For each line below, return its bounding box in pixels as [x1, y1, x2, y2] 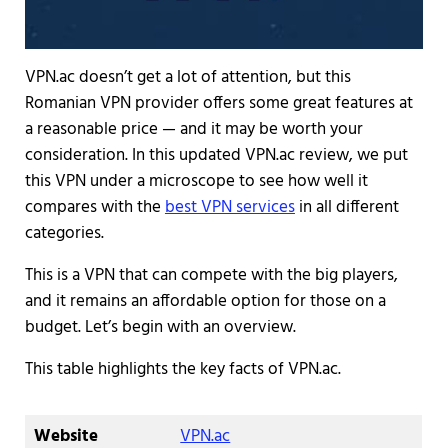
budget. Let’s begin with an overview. [24, 313, 296, 341]
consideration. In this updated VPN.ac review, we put [24, 141, 408, 169]
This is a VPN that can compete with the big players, [24, 261, 398, 289]
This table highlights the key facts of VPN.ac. [24, 355, 341, 383]
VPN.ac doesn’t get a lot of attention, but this [24, 63, 351, 91]
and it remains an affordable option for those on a [24, 287, 386, 315]
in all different [294, 193, 399, 221]
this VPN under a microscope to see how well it [24, 167, 368, 195]
